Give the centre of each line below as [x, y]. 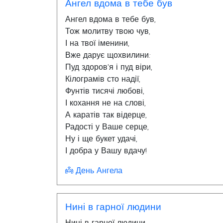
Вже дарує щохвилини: [108, 55]
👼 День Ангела [94, 171]
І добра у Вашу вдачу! [106, 151]
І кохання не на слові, [106, 103]
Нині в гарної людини [113, 207]
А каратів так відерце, [106, 115]
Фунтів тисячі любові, [105, 91]
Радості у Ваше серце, [107, 127]
